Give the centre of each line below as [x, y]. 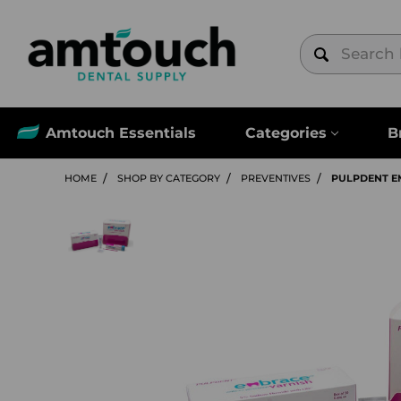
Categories [286, 132]
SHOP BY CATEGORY [169, 178]
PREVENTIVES [276, 178]
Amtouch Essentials [120, 132]
